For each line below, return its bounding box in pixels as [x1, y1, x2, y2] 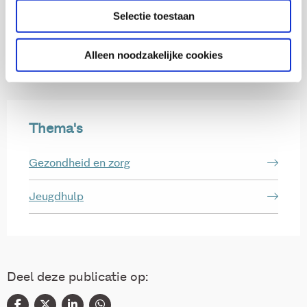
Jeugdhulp [29, 191, 84, 203]
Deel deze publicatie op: [7, 271, 148, 284]
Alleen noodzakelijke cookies [84, 49, 223, 61]
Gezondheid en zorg [29, 158, 130, 169]
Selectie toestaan [112, 10, 195, 22]
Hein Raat [29, 40, 91, 54]
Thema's [29, 122, 83, 136]
